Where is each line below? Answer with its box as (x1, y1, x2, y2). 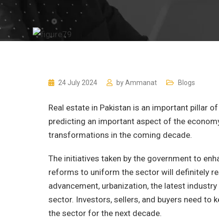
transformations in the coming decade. (48, 130, 192, 140)
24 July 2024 (58, 79, 99, 87)
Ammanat (125, 79, 157, 87)
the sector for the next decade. (48, 208, 162, 218)
